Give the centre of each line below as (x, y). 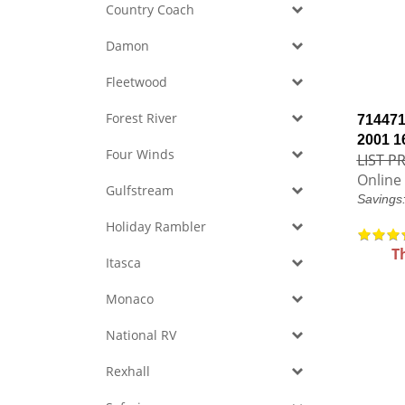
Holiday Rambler (156, 226)
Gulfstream (140, 190)
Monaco (130, 299)
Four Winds (140, 154)
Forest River (141, 118)
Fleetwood (137, 82)
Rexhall (128, 371)
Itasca (123, 263)
